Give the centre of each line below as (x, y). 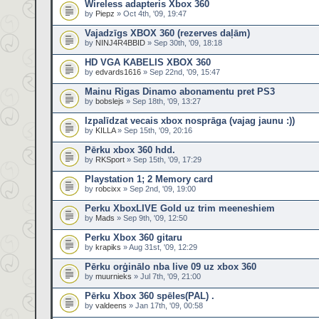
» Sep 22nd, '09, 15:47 (181, 72)
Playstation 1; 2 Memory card (149, 179)
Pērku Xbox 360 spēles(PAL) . (150, 296)
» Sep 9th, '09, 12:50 (151, 218)
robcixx (108, 189)
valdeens (111, 305)
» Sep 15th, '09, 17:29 (163, 159)
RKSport (110, 159)
